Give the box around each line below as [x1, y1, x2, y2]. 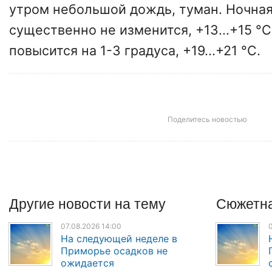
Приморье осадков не [61, 244, 168, 257]
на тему [115, 193, 166, 214]
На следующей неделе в [61, 232, 178, 245]
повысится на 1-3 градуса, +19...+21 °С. [9, 42, 260, 58]
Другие [9, 193, 58, 214]
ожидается [61, 256, 115, 269]
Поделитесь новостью [167, 114, 247, 124]
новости [58, 193, 115, 214]
